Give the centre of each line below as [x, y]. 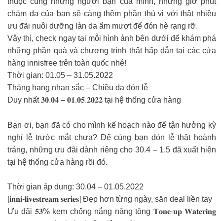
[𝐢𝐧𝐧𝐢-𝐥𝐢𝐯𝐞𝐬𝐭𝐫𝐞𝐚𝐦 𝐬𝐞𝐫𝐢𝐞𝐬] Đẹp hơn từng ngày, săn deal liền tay [110, 199]
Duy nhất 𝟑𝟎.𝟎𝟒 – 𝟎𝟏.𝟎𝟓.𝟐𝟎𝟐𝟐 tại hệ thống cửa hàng [94, 100]
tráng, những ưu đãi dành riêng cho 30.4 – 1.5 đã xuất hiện [112, 149]
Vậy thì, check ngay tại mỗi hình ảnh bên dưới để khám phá [112, 38]
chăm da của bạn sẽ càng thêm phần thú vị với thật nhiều [112, 14]
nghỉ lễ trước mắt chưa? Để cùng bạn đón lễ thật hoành [112, 137]
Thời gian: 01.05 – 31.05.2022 [60, 75]
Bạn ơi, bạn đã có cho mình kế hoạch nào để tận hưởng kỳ [112, 125]
